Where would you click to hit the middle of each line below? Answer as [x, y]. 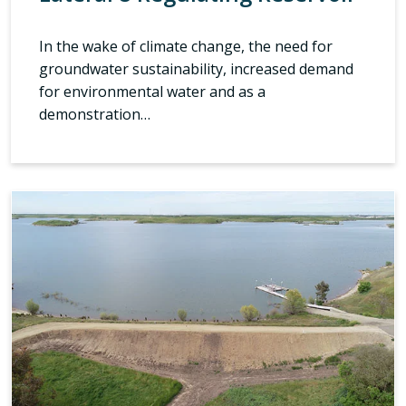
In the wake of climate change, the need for [186, 47]
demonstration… [95, 115]
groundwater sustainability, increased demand [196, 69]
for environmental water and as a [152, 92]
